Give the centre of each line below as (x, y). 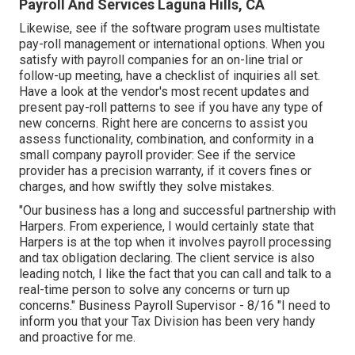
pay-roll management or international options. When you (172, 44)
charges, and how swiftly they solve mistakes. (147, 186)
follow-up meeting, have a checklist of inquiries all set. (170, 75)
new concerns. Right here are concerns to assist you (163, 123)
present (42, 107)
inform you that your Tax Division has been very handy (167, 321)
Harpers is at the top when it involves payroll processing (175, 242)
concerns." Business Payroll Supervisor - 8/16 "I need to (175, 305)
